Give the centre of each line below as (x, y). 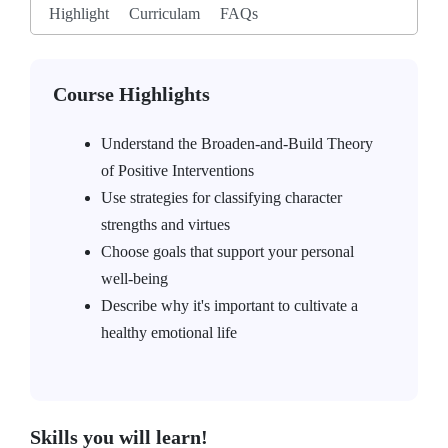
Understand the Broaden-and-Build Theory (237, 143)
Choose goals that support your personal (227, 251)
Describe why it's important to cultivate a (229, 305)
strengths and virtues (165, 224)
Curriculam (164, 13)
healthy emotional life (169, 332)
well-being (134, 278)
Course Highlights (131, 94)
